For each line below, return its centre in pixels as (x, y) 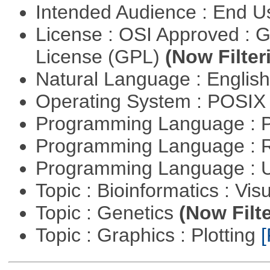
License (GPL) (100, 56)
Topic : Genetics (107, 212)
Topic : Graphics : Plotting (148, 235)
